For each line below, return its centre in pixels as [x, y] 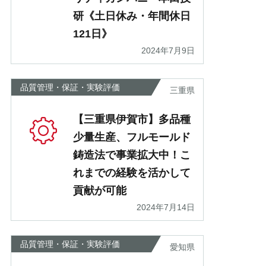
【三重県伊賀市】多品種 [132, 120]
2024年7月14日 [166, 208]
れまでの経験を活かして [132, 173]
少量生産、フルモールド [132, 137]
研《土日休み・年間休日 [132, 16]
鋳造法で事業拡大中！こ [132, 155]
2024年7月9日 [168, 51]
